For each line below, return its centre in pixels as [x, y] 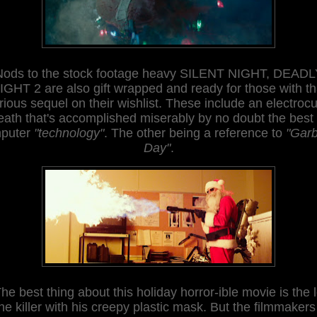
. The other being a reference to [195, 133]
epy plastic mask [156, 307]
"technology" [69, 133]
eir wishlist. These [152, 103]
